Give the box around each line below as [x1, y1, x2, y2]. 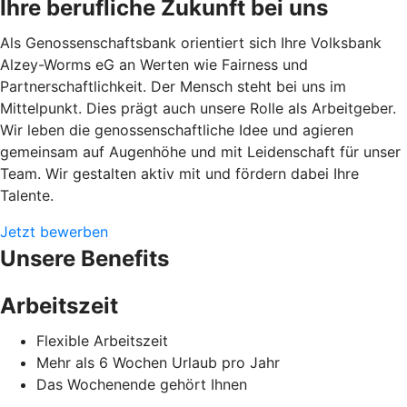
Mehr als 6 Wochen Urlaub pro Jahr [36, 352, 280, 372]
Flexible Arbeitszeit [36, 331, 168, 350]
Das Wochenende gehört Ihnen [36, 374, 247, 393]
